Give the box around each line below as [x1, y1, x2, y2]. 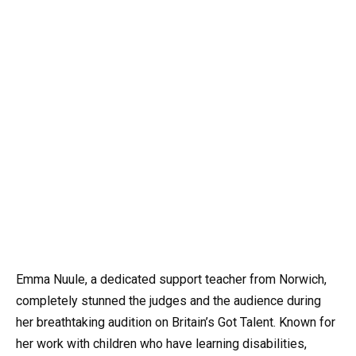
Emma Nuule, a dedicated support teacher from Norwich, [16, 271, 327, 287]
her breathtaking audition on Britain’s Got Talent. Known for [16, 314, 335, 330]
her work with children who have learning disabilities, [16, 335, 307, 351]
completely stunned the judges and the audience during [16, 292, 321, 308]
